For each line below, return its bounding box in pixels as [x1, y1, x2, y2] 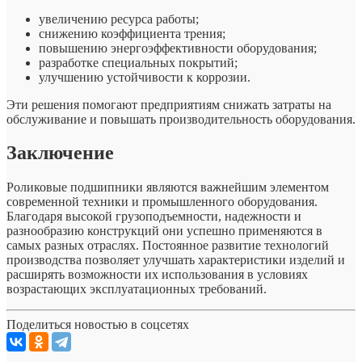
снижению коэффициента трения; [39, 26, 225, 40]
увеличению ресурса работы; [39, 11, 199, 26]
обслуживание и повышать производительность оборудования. [6, 112, 356, 126]
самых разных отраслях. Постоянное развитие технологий [6, 238, 329, 253]
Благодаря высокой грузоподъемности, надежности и [6, 209, 301, 224]
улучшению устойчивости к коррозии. [39, 69, 250, 84]
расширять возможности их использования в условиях [6, 267, 308, 282]
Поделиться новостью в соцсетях [6, 318, 189, 332]
